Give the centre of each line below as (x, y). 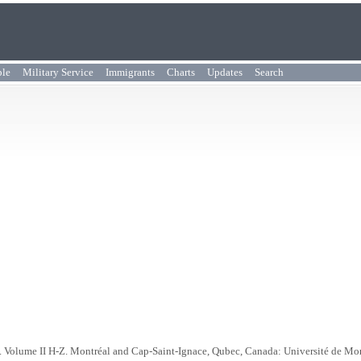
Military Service (58, 72)
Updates (225, 72)
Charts (181, 72)
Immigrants (130, 72)
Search (269, 72)
